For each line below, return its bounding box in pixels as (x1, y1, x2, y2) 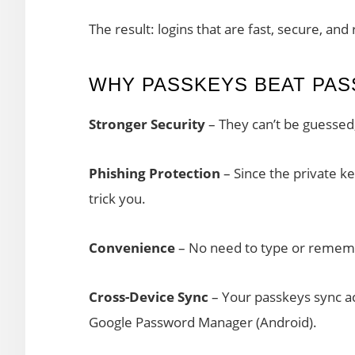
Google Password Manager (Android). (89, 312, 317, 331)
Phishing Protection (89, 163, 220, 182)
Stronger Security (89, 114, 205, 133)
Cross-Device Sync (89, 287, 208, 306)
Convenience (89, 238, 175, 257)
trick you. (89, 189, 146, 208)
